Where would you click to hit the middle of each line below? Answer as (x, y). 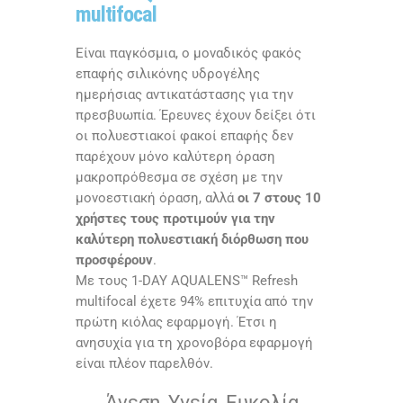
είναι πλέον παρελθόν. (144, 364)
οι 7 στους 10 (279, 198)
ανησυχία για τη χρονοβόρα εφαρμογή (194, 343)
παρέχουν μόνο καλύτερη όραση (175, 157)
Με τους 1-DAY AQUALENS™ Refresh (187, 281)
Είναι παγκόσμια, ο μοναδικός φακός (188, 54)
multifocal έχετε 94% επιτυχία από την (194, 302)
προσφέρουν (114, 260)
